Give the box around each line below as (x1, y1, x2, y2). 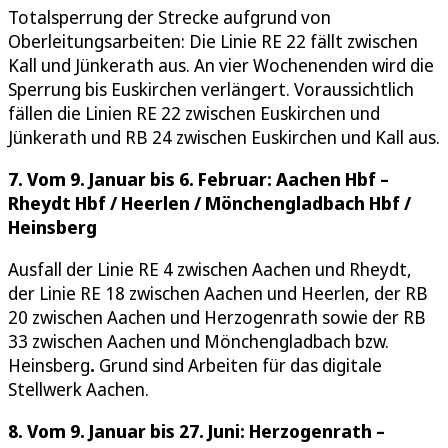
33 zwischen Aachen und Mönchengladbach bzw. (8, 328, 389, 353)
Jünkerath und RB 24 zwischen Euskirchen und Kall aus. (8, 124, 440, 149)
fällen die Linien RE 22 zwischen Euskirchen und (8, 100, 380, 125)
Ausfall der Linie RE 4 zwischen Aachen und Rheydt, (8, 256, 412, 281)
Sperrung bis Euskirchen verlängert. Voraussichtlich (8, 76, 414, 101)
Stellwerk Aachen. (8, 376, 149, 401)
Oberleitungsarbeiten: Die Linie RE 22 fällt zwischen (8, 28, 418, 53)
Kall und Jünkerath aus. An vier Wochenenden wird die (8, 52, 434, 77)
